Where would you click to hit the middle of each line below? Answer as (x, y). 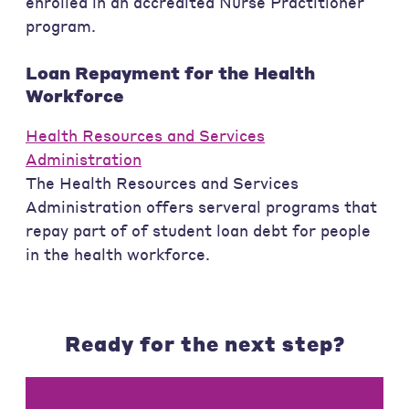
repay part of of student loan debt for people (198, 230)
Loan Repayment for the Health (170, 72)
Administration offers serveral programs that (201, 206)
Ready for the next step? (204, 343)
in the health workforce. (120, 254)
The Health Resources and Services (162, 183)
